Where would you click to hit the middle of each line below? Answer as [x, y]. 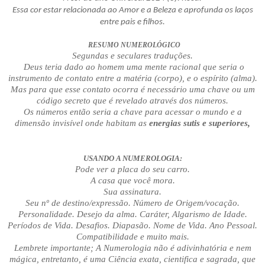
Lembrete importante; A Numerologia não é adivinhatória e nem [132, 248]
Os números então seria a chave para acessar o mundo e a [132, 112]
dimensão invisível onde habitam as [82, 123]
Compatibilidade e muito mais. [132, 237]
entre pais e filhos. [132, 22]
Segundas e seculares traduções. [132, 56]
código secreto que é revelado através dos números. [132, 101]
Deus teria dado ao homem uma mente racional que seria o [132, 67]
